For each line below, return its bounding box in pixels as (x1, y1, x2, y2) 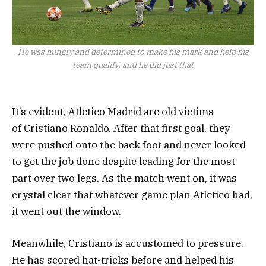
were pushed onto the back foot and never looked (12, 138, 246, 152)
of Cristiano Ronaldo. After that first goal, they (12, 122, 230, 135)
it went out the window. (12, 205, 121, 218)
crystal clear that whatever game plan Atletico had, (12, 188, 252, 202)
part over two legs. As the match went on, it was (12, 172, 237, 185)
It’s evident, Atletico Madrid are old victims (12, 105, 214, 119)
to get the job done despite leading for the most (12, 155, 235, 169)
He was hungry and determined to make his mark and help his (17, 46, 249, 58)
